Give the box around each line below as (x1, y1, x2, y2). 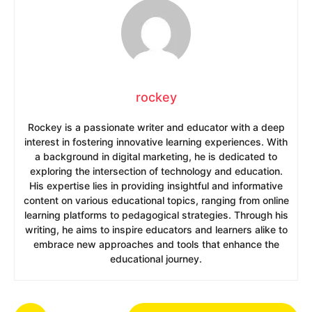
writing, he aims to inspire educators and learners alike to (24, 223, 288, 235)
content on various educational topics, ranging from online (23, 194, 289, 206)
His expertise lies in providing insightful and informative (29, 179, 283, 192)
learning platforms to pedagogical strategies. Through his (24, 208, 288, 221)
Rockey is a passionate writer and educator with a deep (27, 120, 285, 133)
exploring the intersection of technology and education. (29, 164, 283, 177)
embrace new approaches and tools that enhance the (33, 237, 279, 250)
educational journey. (110, 252, 202, 265)
